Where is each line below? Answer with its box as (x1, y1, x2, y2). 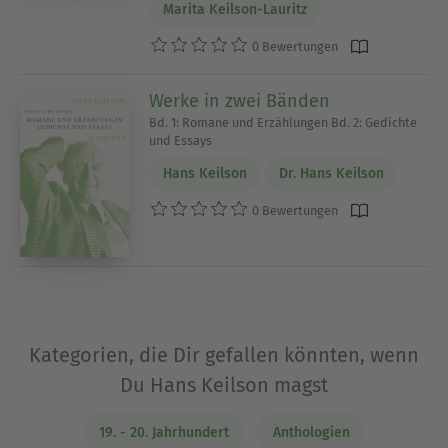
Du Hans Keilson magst (120, 373, 328, 398)
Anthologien (272, 424, 350, 442)
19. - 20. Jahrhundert (98, 424, 229, 442)
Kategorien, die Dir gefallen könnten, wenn (29, 343, 419, 368)
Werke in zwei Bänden (149, 89, 331, 112)
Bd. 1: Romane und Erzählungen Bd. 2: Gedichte (149, 114, 418, 130)
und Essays (149, 132, 213, 148)
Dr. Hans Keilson (278, 165, 384, 183)
